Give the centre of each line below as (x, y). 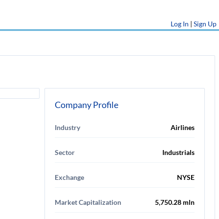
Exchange (69, 177)
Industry (67, 127)
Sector (65, 152)
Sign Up (205, 24)
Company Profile (87, 105)
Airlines (183, 127)
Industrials (178, 152)
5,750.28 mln (175, 202)
